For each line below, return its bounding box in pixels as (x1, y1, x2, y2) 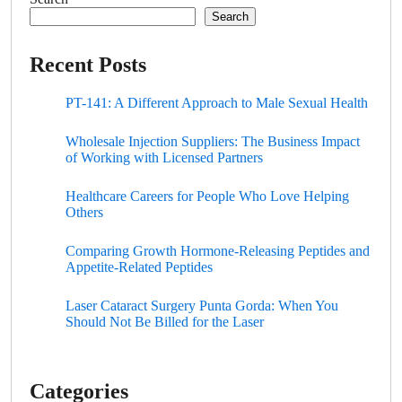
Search (212, 10, 249, 24)
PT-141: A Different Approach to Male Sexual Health (66, 95, 368, 111)
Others (66, 205, 103, 221)
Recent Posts (30, 53, 146, 77)
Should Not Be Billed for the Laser (66, 314, 264, 330)
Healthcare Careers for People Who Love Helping (66, 188, 349, 205)
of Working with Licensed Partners (66, 150, 263, 166)
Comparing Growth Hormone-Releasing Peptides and (66, 243, 370, 259)
